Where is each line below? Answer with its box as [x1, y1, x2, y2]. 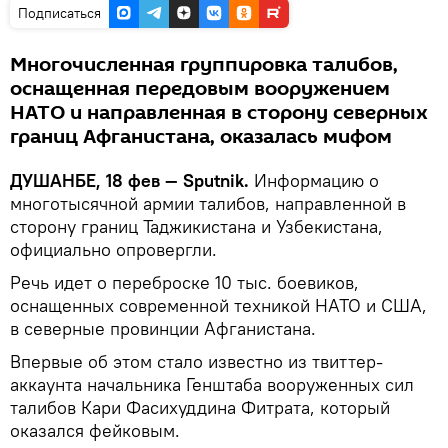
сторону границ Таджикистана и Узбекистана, [10, 214, 383, 238]
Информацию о [254, 168, 379, 192]
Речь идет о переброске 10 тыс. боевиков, [10, 270, 359, 294]
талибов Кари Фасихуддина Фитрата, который [10, 395, 390, 419]
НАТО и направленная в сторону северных [10, 98, 428, 127]
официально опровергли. [10, 237, 217, 261]
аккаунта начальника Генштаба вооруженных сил [10, 372, 414, 396]
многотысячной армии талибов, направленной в [10, 191, 406, 215]
